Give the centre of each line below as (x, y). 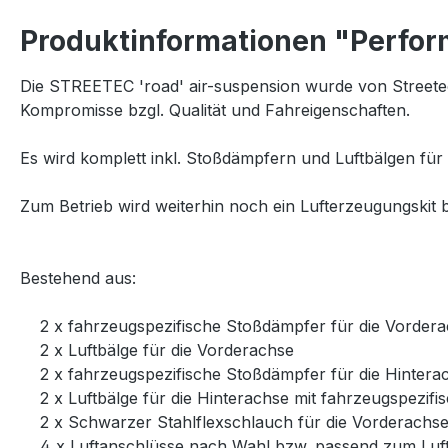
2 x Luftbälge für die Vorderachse (157, 350)
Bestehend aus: (78, 278)
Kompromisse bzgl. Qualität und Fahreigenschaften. (215, 110)
